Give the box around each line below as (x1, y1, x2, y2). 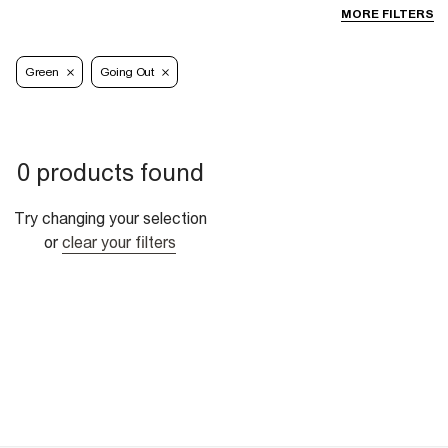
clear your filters (62, 233, 176, 252)
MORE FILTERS (341, 7, 434, 22)
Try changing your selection (13, 209, 207, 228)
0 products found (16, 158, 204, 187)
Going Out (99, 65, 154, 80)
